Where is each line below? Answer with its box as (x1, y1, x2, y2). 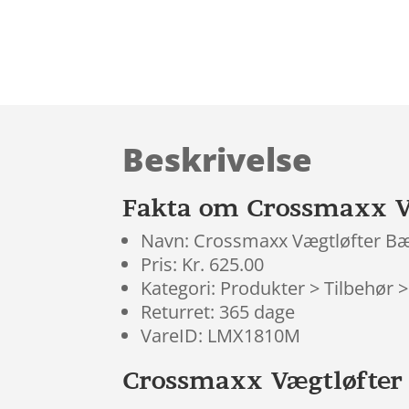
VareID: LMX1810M (141, 323, 301, 349)
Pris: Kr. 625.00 (141, 252, 265, 278)
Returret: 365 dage (141, 299, 296, 325)
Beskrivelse (122, 137, 313, 181)
